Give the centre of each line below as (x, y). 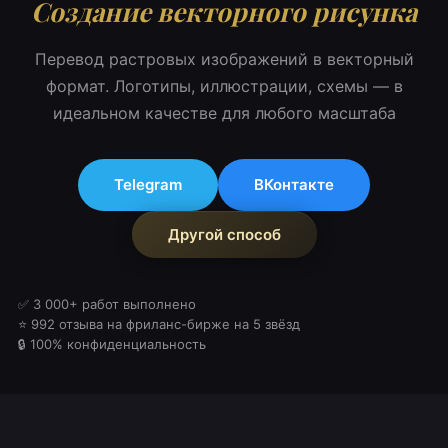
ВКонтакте (294, 184)
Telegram (148, 184)
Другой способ (224, 234)
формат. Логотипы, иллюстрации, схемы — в (224, 86)
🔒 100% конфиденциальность (111, 344)
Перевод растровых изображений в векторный (224, 59)
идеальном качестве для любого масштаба (224, 113)
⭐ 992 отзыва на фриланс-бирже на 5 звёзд (158, 324)
